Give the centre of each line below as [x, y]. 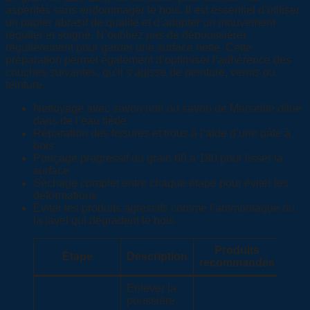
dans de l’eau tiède [80, 121]
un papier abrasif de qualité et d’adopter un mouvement [140, 23]
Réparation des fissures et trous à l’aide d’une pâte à [162, 134]
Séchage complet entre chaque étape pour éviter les [161, 183]
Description [157, 257]
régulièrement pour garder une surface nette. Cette [129, 48]
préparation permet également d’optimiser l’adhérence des [148, 60]
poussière [151, 301]
